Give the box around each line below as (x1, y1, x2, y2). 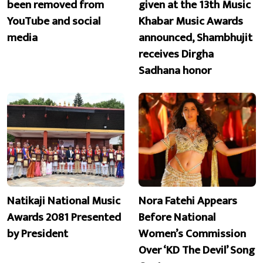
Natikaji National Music (7, 191, 120, 210)
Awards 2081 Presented (7, 207, 121, 227)
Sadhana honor (139, 61, 211, 80)
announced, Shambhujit (139, 28, 252, 48)
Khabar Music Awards (139, 12, 243, 31)
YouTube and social (7, 12, 100, 31)
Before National (139, 207, 215, 227)
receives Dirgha (139, 45, 214, 64)
